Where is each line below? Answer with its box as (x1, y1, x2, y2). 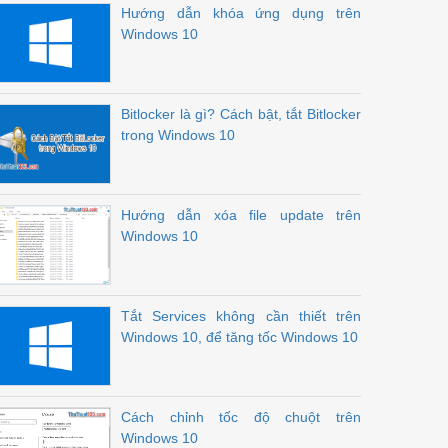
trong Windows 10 (121, 127, 235, 143)
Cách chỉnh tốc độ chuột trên (121, 409, 361, 425)
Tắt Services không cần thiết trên (121, 308, 361, 324)
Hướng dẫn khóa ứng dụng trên (121, 5, 361, 21)
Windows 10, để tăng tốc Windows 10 (121, 329, 358, 345)
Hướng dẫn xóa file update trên (121, 207, 361, 223)
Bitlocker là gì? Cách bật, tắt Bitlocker (121, 106, 361, 122)
